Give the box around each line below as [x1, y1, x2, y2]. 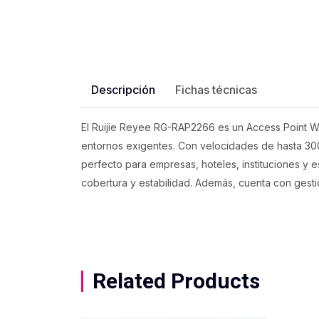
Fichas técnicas [175, 83, 257, 97]
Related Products [93, 268, 260, 293]
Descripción [91, 83, 155, 97]
